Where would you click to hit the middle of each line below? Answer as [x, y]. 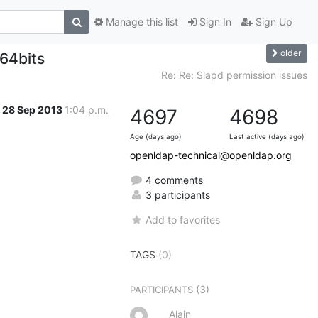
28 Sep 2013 [33, 109]
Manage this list [141, 22]
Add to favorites [183, 219]
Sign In [214, 22]
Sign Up [273, 22]
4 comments [173, 180]
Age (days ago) [156, 136]
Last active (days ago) [267, 136]
